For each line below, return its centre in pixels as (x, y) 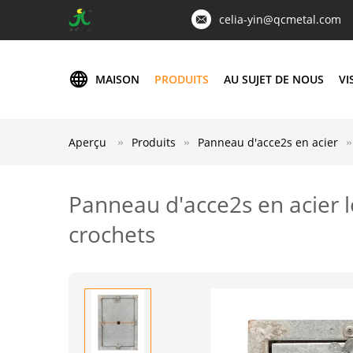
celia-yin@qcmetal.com (280, 19)
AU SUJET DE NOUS (274, 79)
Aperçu (87, 142)
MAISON (117, 79)
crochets (112, 234)
